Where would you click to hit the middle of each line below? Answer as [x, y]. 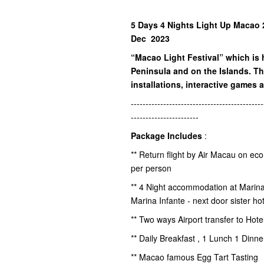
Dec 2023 [151, 38]
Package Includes [168, 135]
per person [152, 168]
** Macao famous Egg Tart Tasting [196, 257]
